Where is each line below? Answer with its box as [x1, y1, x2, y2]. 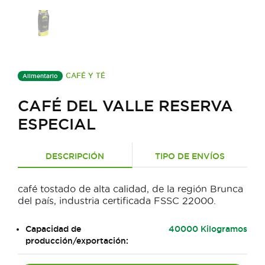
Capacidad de [25, 224, 81, 234]
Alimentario [22, 73, 58, 80]
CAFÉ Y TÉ [66, 72, 105, 80]
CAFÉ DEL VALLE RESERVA [18, 97, 233, 115]
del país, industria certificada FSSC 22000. [18, 195, 216, 206]
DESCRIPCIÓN [46, 151, 104, 161]
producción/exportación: [25, 236, 128, 246]
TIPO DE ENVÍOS [155, 151, 225, 161]
